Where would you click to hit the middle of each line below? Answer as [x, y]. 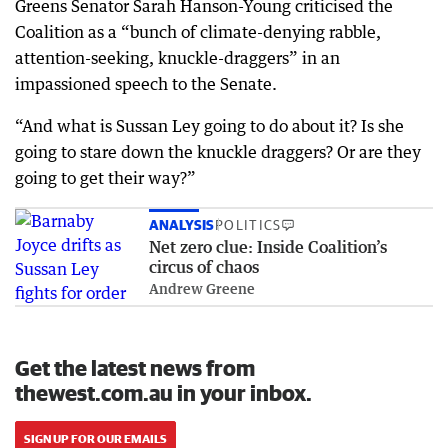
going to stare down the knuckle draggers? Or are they [218, 151]
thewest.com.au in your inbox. [163, 392]
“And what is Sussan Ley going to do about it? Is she [209, 125]
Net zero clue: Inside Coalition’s [268, 246]
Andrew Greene [202, 288]
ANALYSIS [181, 224]
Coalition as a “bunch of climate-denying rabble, [198, 31]
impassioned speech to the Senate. [146, 83]
